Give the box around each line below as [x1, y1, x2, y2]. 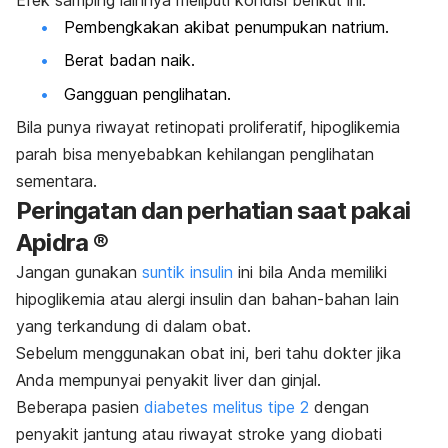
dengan [309, 397, 369, 418]
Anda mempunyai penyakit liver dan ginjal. [16, 370, 321, 391]
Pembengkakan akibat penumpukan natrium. [64, 16, 389, 37]
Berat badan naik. [64, 50, 195, 71]
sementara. [16, 171, 97, 192]
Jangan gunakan [16, 262, 142, 283]
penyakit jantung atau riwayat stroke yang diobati [16, 424, 382, 445]
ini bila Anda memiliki [233, 262, 387, 283]
